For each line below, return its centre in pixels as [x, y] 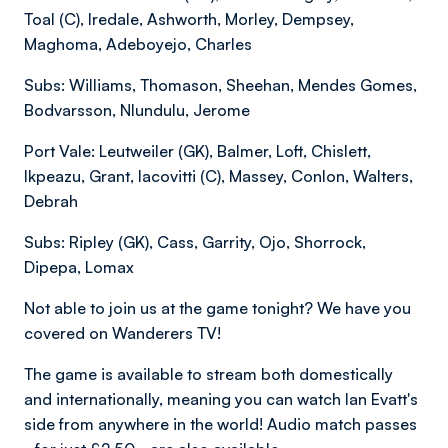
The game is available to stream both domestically [208, 374]
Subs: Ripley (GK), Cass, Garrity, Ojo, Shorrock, [195, 242]
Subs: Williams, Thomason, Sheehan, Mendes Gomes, [220, 85]
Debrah [53, 201]
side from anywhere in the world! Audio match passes [220, 424]
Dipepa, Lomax [79, 267]
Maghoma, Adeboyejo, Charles [138, 44]
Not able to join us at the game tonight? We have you [217, 308]
